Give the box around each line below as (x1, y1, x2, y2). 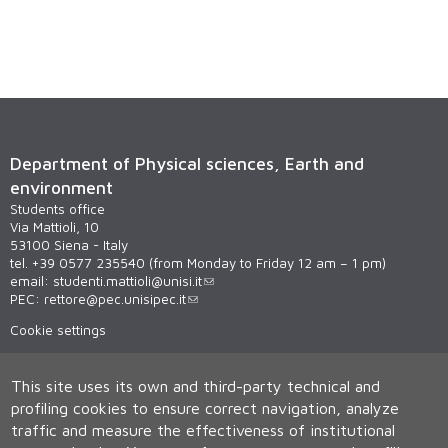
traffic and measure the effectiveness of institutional (11, 421, 396, 440)
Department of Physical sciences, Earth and (10, 152, 364, 174)
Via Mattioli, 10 (10, 218, 99, 235)
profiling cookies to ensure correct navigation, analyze (11, 399, 400, 418)
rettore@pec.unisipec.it (44, 290, 186, 307)
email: (10, 272, 53, 289)
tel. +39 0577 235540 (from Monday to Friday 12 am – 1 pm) (10, 254, 386, 271)
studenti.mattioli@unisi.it (53, 272, 202, 289)
